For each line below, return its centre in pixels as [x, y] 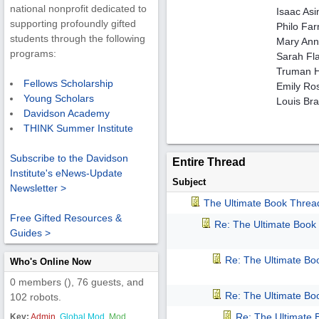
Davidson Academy [67, 114]
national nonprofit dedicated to [78, 9]
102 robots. [36, 297]
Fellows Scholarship [68, 84]
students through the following [78, 39]
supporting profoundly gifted [73, 24]
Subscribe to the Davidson [69, 158]
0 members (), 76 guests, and [77, 282]
